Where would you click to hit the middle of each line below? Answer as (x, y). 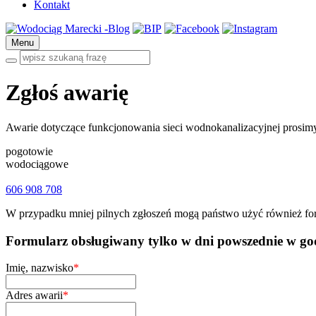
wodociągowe (37, 164)
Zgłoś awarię (67, 93)
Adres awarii (34, 296)
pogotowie (29, 151)
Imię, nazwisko (39, 268)
